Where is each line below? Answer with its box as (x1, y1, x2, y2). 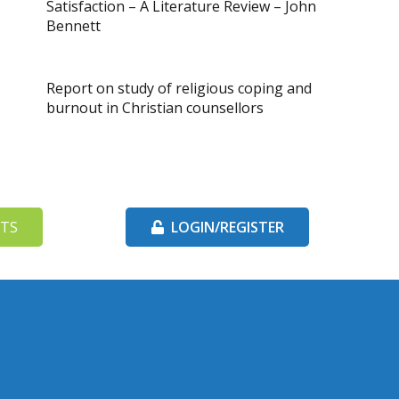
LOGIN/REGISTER (170, 216, 284, 237)
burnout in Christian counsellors (46, 97, 264, 118)
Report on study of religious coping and (46, 77, 312, 98)
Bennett (46, 15, 101, 36)
